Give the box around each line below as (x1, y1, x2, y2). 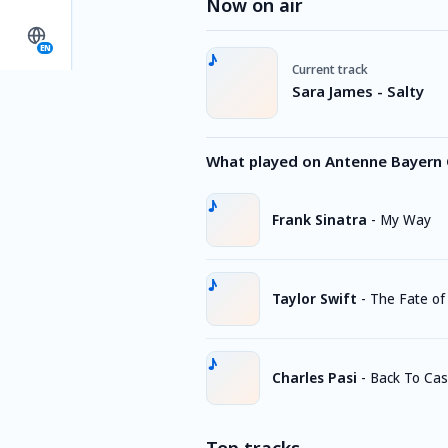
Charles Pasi (272, 368, 357, 387)
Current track (292, 60, 368, 78)
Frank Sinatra (272, 210, 367, 229)
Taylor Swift (272, 289, 357, 308)
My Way (380, 210, 431, 229)
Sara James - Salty (292, 80, 424, 101)
